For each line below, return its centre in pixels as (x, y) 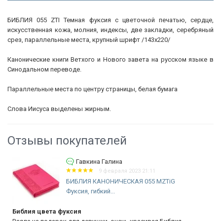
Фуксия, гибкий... (91, 191)
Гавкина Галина (99, 161)
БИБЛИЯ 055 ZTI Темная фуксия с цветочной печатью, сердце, (110, 20)
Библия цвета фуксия (47, 211)
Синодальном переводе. (44, 69)
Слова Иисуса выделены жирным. (59, 109)
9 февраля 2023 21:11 (127, 171)
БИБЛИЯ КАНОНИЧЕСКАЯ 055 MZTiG (121, 181)
